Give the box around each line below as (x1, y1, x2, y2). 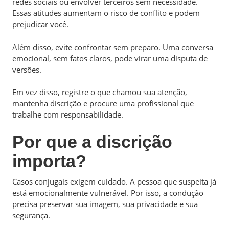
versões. (12, 64, 41, 75)
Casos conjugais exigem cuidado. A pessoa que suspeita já (12, 176, 216, 187)
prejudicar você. (12, 19, 68, 29)
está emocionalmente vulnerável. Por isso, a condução (12, 187, 203, 198)
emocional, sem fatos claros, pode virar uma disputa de (12, 53, 208, 63)
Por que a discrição (12, 131, 172, 151)
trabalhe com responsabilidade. (12, 109, 123, 120)
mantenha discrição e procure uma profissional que (12, 98, 194, 108)
